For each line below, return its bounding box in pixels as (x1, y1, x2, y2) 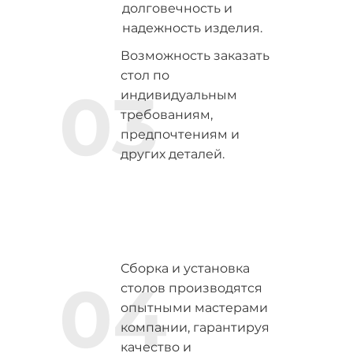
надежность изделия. (121, 20, 262, 35)
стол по (120, 68, 169, 83)
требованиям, (120, 107, 213, 122)
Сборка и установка (120, 261, 250, 276)
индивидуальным (120, 87, 237, 102)
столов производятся (120, 281, 262, 295)
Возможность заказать (120, 48, 269, 63)
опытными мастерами (120, 300, 268, 315)
